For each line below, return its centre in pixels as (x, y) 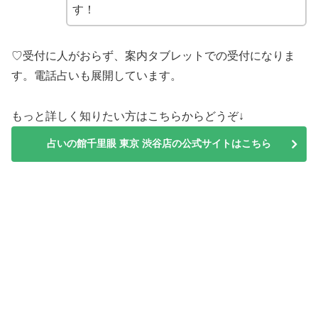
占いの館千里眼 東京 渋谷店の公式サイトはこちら (159, 144)
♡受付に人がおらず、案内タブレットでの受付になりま (153, 56)
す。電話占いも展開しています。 (97, 76)
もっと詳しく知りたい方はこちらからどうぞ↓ (128, 116)
